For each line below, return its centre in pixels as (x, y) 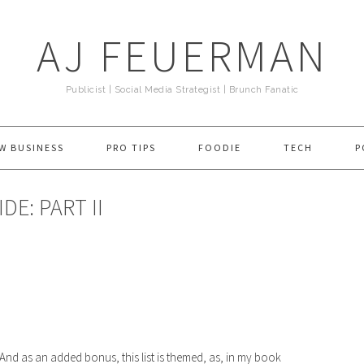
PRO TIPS (131, 147)
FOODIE (220, 147)
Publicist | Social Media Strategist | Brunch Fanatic (182, 90)
